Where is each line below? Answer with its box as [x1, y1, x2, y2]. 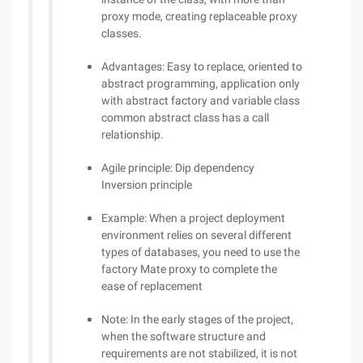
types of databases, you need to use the [101, 246, 300, 258]
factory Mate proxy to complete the [101, 263, 277, 275]
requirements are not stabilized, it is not [101, 347, 297, 360]
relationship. [101, 128, 164, 141]
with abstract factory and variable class [101, 94, 300, 107]
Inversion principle [101, 178, 192, 191]
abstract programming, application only [101, 77, 300, 90]
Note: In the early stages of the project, [101, 313, 293, 326]
